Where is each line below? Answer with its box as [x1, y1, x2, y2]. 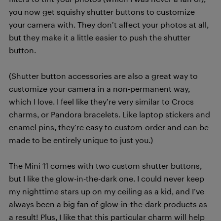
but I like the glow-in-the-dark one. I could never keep [9, 174, 204, 184]
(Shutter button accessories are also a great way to [9, 71, 198, 81]
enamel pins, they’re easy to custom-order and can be [9, 122, 209, 132]
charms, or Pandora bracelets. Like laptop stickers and [9, 110, 210, 119]
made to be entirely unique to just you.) [9, 135, 153, 145]
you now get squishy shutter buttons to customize [9, 7, 195, 17]
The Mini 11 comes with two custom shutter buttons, [9, 161, 202, 171]
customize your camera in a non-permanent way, [9, 84, 190, 94]
